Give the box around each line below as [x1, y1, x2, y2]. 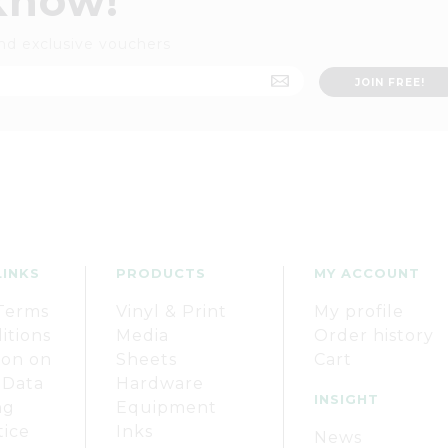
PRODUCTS [116, 265, 206, 281]
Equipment [116, 398, 217, 417]
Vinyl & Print [116, 302, 227, 321]
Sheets [116, 350, 177, 369]
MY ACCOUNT [314, 265, 420, 281]
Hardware [116, 374, 204, 393]
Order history [314, 326, 434, 345]
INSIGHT [314, 391, 379, 407]
